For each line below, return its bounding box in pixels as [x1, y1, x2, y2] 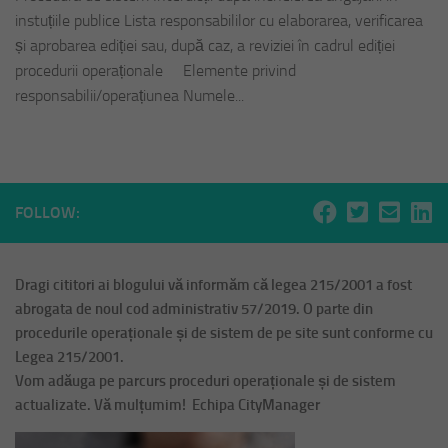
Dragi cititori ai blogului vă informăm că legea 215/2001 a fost [15, 276, 412, 295]
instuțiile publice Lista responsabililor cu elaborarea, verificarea [15, 11, 423, 31]
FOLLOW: [15, 203, 80, 223]
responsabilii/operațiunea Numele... [15, 86, 244, 106]
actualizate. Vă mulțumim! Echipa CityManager [15, 396, 320, 415]
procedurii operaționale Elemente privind [15, 61, 296, 81]
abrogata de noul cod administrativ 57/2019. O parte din [15, 300, 373, 319]
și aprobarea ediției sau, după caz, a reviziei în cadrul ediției [15, 36, 395, 56]
